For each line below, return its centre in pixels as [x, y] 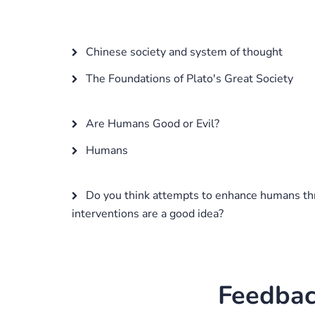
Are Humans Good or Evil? [151, 124]
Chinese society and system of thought [183, 52]
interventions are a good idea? [148, 214]
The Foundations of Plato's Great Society [188, 79]
